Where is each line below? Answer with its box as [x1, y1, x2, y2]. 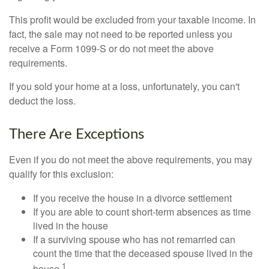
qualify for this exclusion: [9, 166, 113, 181]
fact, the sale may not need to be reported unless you [9, 26, 232, 41]
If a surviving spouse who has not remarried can [33, 232, 235, 246]
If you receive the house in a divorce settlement [33, 190, 232, 205]
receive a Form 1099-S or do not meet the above [9, 41, 214, 55]
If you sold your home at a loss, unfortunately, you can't [9, 79, 240, 93]
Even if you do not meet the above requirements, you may [9, 152, 252, 166]
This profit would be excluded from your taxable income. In [9, 12, 256, 26]
